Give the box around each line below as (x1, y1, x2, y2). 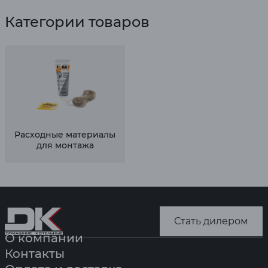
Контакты (5, 246, 65, 261)
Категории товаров (5, 13, 150, 31)
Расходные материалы (14, 129, 115, 140)
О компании (5, 231, 83, 245)
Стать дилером (174, 215, 248, 227)
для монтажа (36, 140, 94, 151)
